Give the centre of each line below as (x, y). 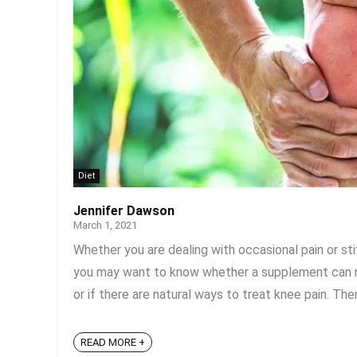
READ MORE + (113, 343)
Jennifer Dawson (124, 211)
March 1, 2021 (105, 225)
